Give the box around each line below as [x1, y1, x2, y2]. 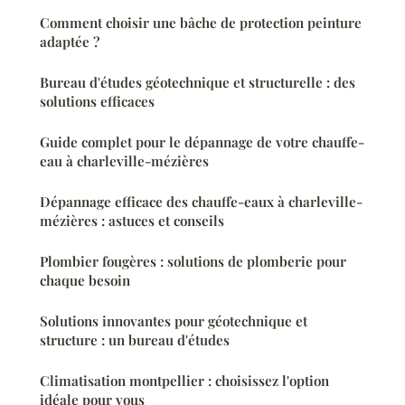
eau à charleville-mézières [40, 152, 209, 171]
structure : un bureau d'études [40, 331, 230, 350]
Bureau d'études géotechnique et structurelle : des [40, 73, 355, 92]
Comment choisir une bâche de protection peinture [40, 14, 362, 33]
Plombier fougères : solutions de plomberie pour [40, 252, 346, 271]
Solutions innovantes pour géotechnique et [40, 312, 307, 331]
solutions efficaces [40, 92, 155, 111]
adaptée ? [40, 33, 99, 52]
